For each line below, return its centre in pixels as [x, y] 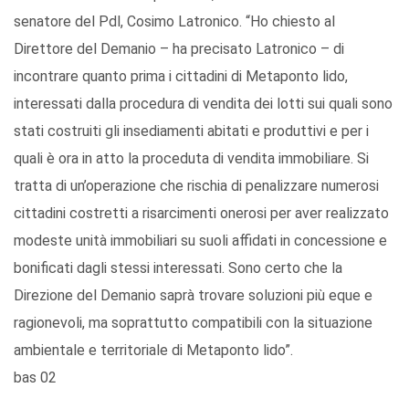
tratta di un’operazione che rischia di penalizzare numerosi [196, 186]
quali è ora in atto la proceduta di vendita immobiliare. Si [191, 159]
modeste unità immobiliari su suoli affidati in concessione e [200, 241]
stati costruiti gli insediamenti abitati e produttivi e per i [191, 131]
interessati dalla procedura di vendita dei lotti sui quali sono [203, 104]
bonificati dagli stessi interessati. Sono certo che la [178, 268]
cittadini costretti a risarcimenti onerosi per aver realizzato [201, 214]
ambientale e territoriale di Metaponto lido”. [153, 351]
